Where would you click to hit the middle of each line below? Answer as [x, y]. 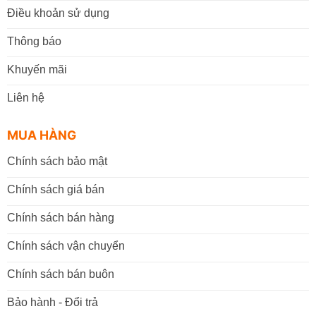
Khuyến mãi [37, 69]
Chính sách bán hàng [60, 218]
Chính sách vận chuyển [66, 246]
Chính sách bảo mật [57, 162]
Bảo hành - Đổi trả [52, 303]
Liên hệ [25, 97]
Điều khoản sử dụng [58, 13]
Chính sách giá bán [55, 190]
